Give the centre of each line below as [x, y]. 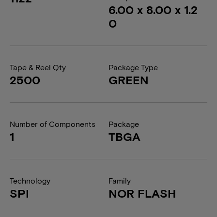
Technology [30, 180]
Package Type [133, 67]
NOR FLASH [142, 193]
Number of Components [53, 124]
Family [120, 180]
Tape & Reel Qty [38, 67]
